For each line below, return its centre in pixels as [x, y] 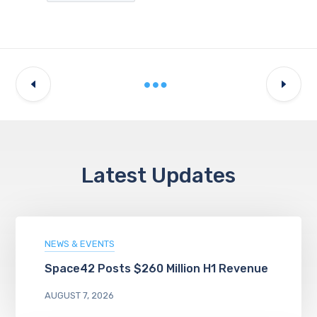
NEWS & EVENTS [79, 244]
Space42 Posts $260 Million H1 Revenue [156, 269]
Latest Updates [158, 175]
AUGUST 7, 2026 [79, 295]
